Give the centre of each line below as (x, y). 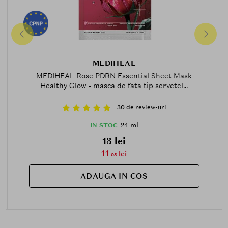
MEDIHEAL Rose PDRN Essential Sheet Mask (114, 76)
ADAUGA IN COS (114, 176)
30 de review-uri (141, 108)
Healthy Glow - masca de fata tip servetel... (114, 85)
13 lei (114, 141)
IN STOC (104, 125)
